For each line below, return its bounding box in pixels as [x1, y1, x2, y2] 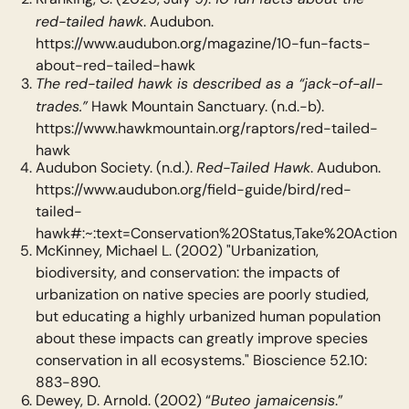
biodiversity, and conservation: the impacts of [35, 263, 340, 281]
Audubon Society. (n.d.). [35, 159, 196, 177]
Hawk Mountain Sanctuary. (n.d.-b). [87, 97, 324, 115]
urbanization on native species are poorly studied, [35, 285, 369, 303]
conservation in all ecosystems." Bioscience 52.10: [35, 351, 367, 369]
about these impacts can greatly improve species [35, 329, 368, 347]
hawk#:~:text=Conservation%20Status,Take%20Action [35, 225, 397, 243]
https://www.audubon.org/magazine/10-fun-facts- [35, 34, 371, 52]
